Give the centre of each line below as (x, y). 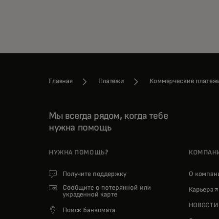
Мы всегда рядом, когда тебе (109, 116)
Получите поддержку (95, 174)
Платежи (111, 81)
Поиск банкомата (89, 210)
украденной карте (90, 195)
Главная (61, 81)
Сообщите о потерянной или (107, 188)
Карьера (201, 190)
